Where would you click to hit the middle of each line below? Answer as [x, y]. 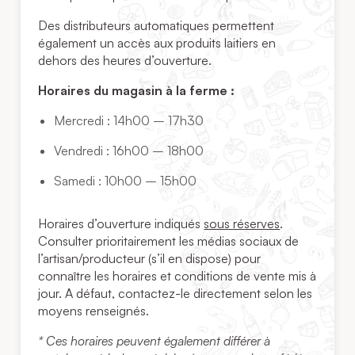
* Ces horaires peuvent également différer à [155, 341]
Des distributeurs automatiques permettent [157, 26]
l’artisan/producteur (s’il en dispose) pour [150, 259]
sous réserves [242, 224]
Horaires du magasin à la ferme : [137, 91]
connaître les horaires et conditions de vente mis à [177, 276]
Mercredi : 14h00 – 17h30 [129, 121]
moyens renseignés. [94, 311]
